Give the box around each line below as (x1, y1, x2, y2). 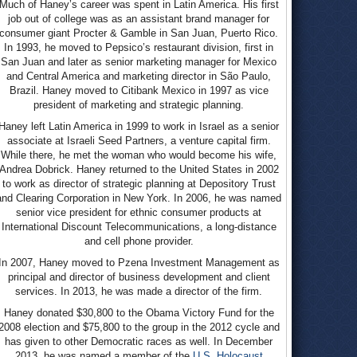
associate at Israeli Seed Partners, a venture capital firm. (6, 135, 271, 147)
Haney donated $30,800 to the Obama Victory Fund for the (3, 307, 274, 319)
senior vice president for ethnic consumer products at (16, 206, 261, 218)
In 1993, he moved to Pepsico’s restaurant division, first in (4, 41, 273, 53)
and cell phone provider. (84, 235, 194, 247)
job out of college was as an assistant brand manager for (8, 13, 269, 25)
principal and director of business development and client (7, 271, 270, 283)
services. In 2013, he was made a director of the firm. (15, 285, 262, 297)
